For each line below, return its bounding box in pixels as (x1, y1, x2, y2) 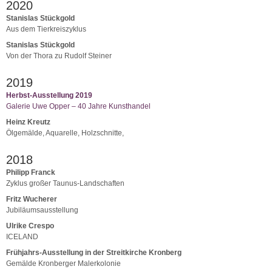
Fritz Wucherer (6, 194, 57, 203)
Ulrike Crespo (6, 221, 54, 230)
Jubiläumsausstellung (6, 205, 78, 214)
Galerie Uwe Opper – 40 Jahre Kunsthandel (6, 101, 151, 110)
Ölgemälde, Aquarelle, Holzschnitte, (6, 128, 124, 137)
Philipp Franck (6, 168, 55, 177)
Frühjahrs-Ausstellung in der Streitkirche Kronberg (6, 248, 182, 257)
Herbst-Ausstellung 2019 (6, 90, 92, 100)
